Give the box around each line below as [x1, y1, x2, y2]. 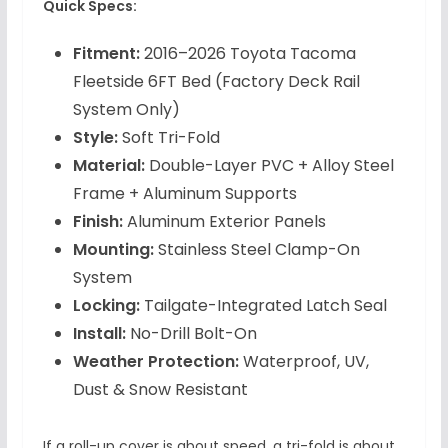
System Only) [72, 98, 180, 122]
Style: [72, 126, 118, 150]
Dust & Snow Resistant [72, 378, 248, 402]
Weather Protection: [72, 350, 239, 374]
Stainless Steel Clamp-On [153, 238, 360, 262]
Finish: [72, 210, 123, 234]
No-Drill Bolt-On [125, 322, 257, 346]
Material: [72, 154, 145, 178]
